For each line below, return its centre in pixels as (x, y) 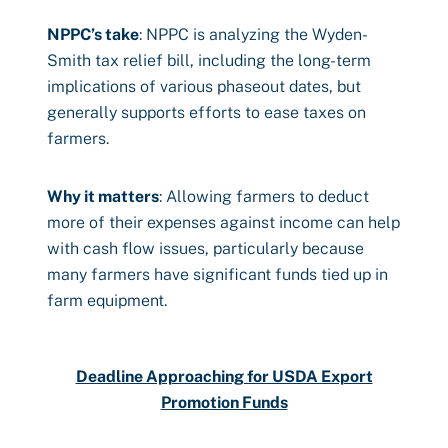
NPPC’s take (93, 34)
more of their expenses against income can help (223, 222)
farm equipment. (107, 300)
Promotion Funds (224, 402)
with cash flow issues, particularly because (205, 248)
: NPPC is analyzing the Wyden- (253, 34)
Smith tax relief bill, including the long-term (209, 60)
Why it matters (103, 196)
